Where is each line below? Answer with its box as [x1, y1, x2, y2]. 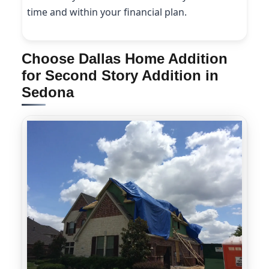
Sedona [22, 84, 74, 101]
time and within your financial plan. [27, 5, 187, 19]
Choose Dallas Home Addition [22, 50, 228, 67]
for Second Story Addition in [22, 67, 219, 84]
